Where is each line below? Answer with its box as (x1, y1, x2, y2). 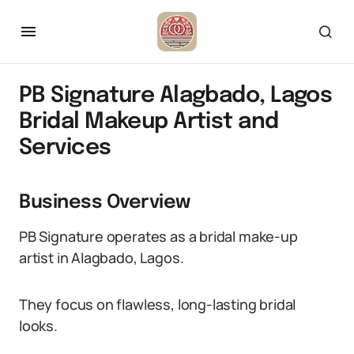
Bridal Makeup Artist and (19, 111, 279, 134)
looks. (19, 316, 58, 335)
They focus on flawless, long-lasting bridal (19, 295, 296, 314)
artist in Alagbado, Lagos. (19, 248, 184, 267)
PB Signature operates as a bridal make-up (19, 227, 298, 246)
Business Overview (19, 193, 190, 213)
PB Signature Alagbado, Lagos (19, 85, 333, 107)
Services (19, 137, 111, 160)
